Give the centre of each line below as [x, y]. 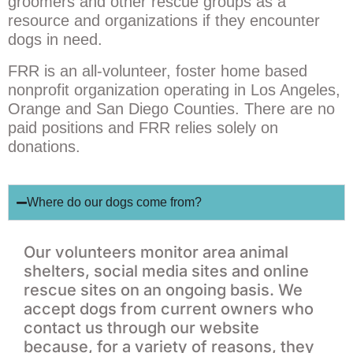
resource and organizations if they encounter [164, 21]
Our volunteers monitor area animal [156, 253]
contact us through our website [141, 328]
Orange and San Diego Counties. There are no [171, 109]
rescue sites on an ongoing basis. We [163, 290]
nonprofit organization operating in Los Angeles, [174, 90]
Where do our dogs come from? [114, 203]
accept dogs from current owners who [169, 309]
